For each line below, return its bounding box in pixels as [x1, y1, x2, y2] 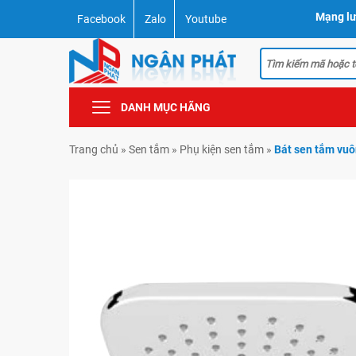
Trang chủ [69, 143, 118, 157]
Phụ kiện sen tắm [180, 143, 264, 157]
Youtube [185, 13, 226, 25]
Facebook [77, 13, 126, 25]
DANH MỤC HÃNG [121, 101, 211, 114]
